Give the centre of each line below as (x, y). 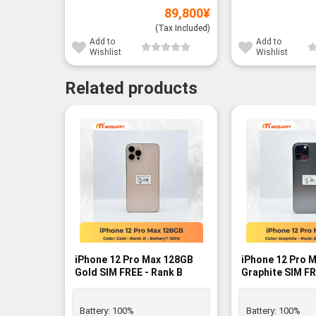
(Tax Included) (183, 29)
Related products (131, 88)
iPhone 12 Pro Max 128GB (134, 260)
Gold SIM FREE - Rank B (128, 273)
